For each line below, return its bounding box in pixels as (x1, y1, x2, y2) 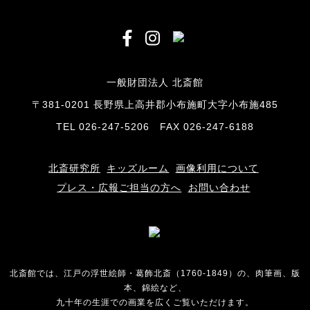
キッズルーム (107, 162, 170, 174)
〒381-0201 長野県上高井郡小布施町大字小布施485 (32, 98, 278, 110)
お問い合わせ (188, 181, 250, 193)
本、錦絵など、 (123, 282, 187, 293)
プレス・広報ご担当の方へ (57, 181, 182, 193)
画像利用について (175, 162, 259, 174)
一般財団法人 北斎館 (107, 76, 203, 88)
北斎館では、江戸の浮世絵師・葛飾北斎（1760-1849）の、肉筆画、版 (10, 268, 300, 278)
